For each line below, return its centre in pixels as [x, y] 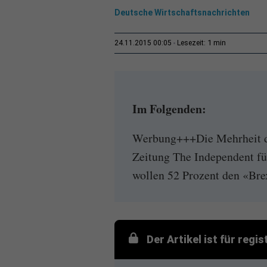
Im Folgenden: [169, 109]
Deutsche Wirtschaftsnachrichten [182, 12]
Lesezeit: [192, 43]
